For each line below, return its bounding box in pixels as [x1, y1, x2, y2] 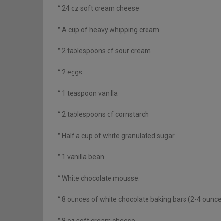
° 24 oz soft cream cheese [58, 4, 139, 13]
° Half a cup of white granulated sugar [58, 132, 175, 140]
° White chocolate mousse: [58, 174, 140, 183]
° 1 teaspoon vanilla [58, 89, 118, 98]
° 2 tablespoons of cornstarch [58, 110, 149, 119]
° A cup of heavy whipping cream [58, 26, 159, 34]
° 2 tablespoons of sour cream [58, 47, 151, 55]
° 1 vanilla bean [58, 153, 104, 161]
